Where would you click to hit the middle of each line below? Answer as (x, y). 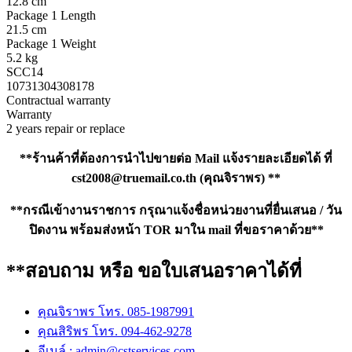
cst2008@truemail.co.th (134, 178)
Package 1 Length (51, 16)
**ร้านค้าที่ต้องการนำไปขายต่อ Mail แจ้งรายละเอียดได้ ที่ (176, 159)
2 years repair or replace (66, 129)
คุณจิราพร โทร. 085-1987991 (116, 311)
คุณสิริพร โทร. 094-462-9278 (115, 331)
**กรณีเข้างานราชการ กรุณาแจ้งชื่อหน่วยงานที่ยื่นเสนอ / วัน (176, 211)
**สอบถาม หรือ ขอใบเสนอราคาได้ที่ (154, 271)
